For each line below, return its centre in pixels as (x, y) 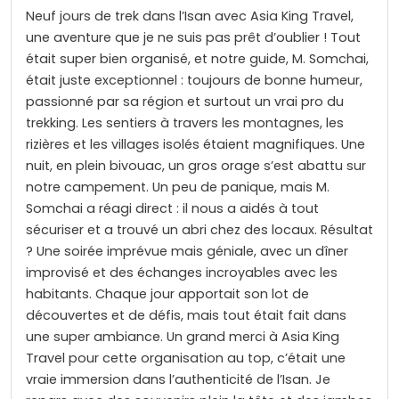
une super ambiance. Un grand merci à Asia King (183, 336)
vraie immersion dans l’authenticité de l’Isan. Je (178, 379)
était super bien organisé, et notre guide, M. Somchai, (197, 58)
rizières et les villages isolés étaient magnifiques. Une (195, 144)
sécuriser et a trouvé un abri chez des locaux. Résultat (199, 229)
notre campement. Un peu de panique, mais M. (178, 187)
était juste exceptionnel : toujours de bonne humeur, (194, 80)
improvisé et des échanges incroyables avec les (182, 272)
